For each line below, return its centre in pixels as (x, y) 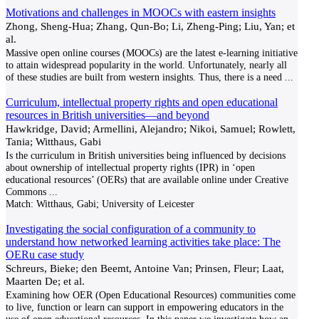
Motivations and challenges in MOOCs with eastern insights (141, 12)
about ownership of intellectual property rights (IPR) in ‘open (130, 167)
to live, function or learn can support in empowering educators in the (145, 307)
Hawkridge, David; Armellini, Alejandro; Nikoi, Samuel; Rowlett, (151, 129)
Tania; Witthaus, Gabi (53, 141)
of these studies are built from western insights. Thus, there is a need (144, 77)
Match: (20, 204)
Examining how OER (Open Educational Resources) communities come (151, 295)
